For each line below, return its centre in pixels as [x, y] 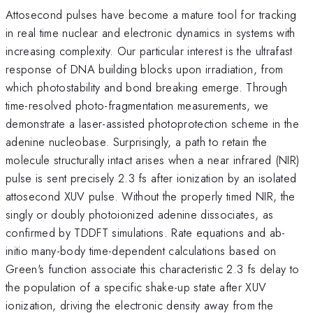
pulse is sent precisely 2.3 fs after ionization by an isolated [151, 178]
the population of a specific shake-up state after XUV [136, 287]
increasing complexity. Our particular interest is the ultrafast [149, 51]
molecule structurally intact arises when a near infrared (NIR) [153, 160]
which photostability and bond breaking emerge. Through [147, 87]
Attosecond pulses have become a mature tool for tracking [151, 14]
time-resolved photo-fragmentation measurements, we [137, 105]
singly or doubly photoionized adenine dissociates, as [140, 214]
